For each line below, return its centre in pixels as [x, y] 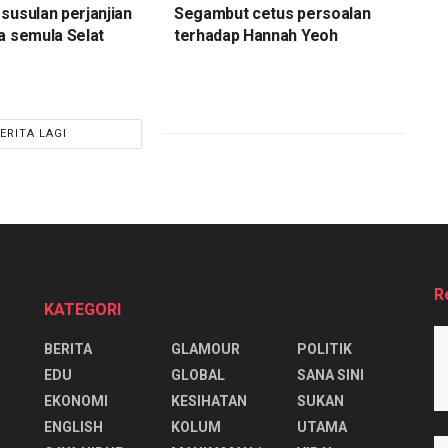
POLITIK [325, 348]
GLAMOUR [205, 348]
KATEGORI [82, 309]
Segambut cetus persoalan [272, 13]
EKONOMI [76, 400]
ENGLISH [73, 426]
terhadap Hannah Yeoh [255, 35]
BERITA [68, 348]
